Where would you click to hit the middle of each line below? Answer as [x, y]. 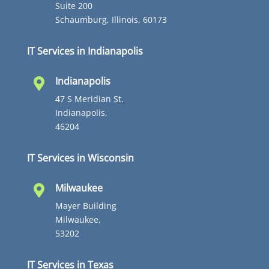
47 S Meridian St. [89, 99]
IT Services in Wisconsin [80, 158]
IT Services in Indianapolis [85, 51]
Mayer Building [86, 206]
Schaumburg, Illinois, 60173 [111, 20]
